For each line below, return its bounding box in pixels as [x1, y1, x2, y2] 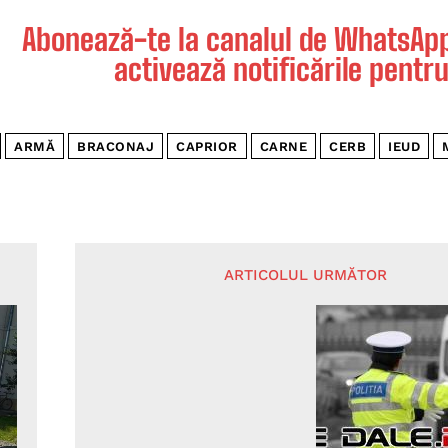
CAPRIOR [176, 139, 238, 155]
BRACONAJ [77, 139, 154, 155]
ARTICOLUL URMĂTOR [224, 266, 388, 285]
